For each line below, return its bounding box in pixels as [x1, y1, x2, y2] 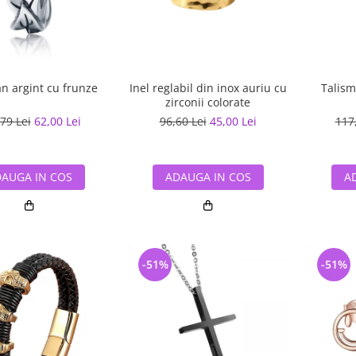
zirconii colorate [165, 95, 250, 110]
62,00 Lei [33, 114, 81, 130]
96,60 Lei [159, 114, 207, 130]
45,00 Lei [209, 114, 257, 130]
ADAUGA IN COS [164, 169, 251, 185]
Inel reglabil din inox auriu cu [129, 80, 287, 96]
